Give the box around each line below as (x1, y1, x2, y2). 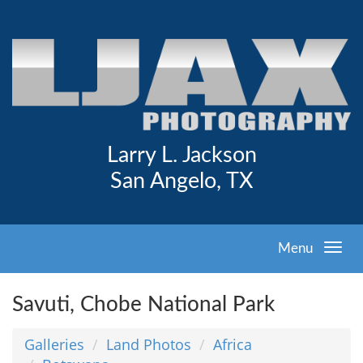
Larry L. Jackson (106, 144, 257, 167)
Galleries (24, 334, 84, 354)
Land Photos (106, 334, 191, 354)
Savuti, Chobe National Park (12, 293, 275, 315)
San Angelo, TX (109, 170, 254, 193)
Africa (213, 334, 252, 354)
